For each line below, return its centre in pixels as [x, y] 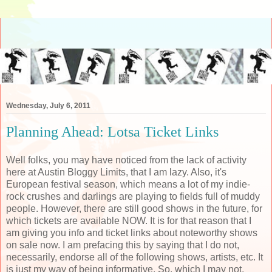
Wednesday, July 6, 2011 [48, 105]
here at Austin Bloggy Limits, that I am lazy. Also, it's [116, 172]
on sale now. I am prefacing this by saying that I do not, [123, 245]
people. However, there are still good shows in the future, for [134, 209]
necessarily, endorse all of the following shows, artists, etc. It [134, 257]
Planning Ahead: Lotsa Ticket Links [112, 131]
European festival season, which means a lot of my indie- [128, 185]
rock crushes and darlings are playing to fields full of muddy [133, 197]
